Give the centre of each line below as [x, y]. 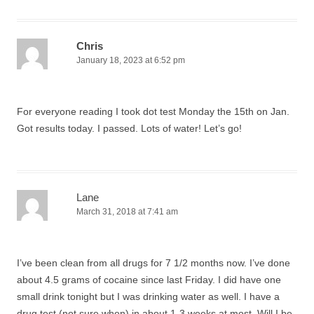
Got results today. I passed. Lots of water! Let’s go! [129, 128]
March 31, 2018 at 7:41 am [127, 212]
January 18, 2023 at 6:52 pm [131, 60]
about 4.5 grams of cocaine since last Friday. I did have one [149, 280]
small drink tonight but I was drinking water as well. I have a [148, 296]
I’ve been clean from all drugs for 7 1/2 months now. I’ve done [153, 263]
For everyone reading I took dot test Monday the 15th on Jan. [153, 111]
